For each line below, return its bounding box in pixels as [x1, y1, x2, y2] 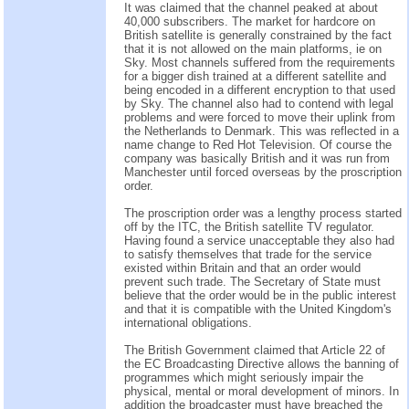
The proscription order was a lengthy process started [124, 205, 402, 220]
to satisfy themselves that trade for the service [124, 246, 372, 261]
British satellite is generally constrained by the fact [124, 27, 392, 42]
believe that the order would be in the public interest [124, 288, 396, 302]
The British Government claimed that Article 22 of [124, 342, 385, 357]
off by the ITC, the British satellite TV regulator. [124, 219, 374, 234]
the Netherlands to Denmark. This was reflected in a [124, 123, 399, 138]
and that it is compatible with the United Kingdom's [124, 301, 392, 316]
